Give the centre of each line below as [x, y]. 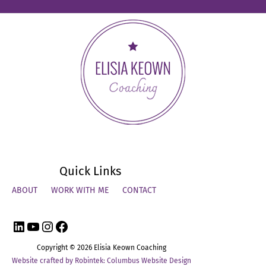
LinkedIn [39, 226]
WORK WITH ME [80, 190]
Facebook [84, 226]
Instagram [72, 226]
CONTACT [139, 190]
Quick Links [90, 171]
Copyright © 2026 [65, 247]
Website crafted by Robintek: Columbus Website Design [102, 260]
